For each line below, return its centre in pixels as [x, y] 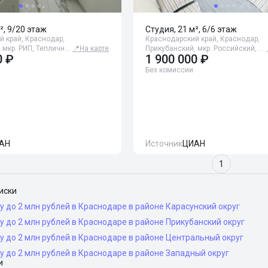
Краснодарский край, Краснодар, [203, 39]
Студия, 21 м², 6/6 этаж [191, 29]
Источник [164, 144]
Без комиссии [170, 70]
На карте [94, 48]
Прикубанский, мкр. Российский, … [205, 48]
